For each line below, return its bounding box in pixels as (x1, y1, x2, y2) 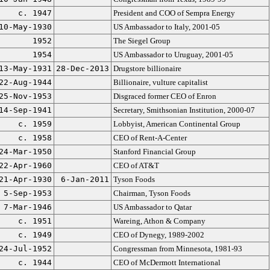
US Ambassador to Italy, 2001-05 (113, 22, 220, 31)
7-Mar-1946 (3, 202, 52, 212)
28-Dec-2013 (55, 64, 109, 73)
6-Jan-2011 (60, 175, 109, 184)
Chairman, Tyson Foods (113, 189, 190, 198)
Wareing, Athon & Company (113, 216, 206, 225)
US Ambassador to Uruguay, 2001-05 (113, 50, 233, 59)
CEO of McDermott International (113, 258, 221, 267)
